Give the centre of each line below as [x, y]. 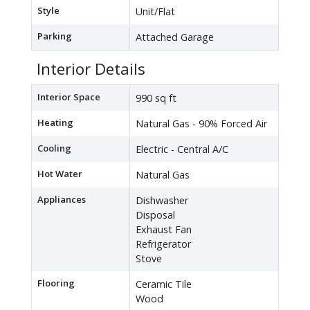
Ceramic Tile [164, 284]
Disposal [155, 215]
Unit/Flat [155, 12]
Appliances [62, 200]
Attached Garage [175, 37]
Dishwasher [162, 201]
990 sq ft [156, 98]
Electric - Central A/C [182, 149]
